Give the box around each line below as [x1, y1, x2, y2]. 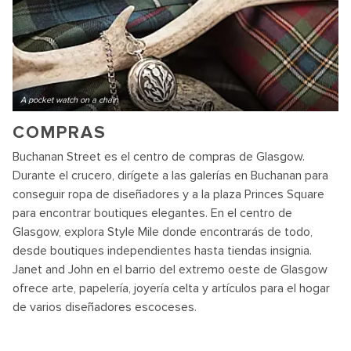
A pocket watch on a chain [20, 95, 118, 105]
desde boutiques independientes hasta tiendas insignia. [13, 243, 312, 259]
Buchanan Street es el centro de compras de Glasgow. [13, 149, 305, 165]
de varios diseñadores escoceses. [13, 299, 197, 315]
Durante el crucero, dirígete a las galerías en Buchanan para [13, 168, 328, 183]
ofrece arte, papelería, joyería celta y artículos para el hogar [13, 280, 330, 296]
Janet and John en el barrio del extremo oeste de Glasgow [13, 262, 327, 277]
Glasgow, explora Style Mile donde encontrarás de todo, [13, 224, 313, 240]
